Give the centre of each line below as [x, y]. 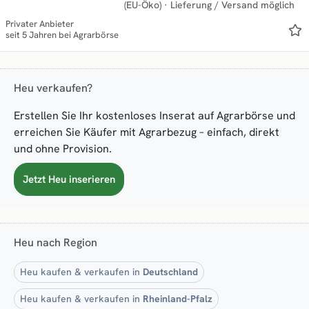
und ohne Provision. [63, 148]
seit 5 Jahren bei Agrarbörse [62, 34]
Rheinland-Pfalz [178, 298]
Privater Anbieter [40, 23]
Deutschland [170, 271]
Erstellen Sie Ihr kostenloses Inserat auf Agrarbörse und [154, 115]
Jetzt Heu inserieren [69, 179]
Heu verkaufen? [53, 88]
